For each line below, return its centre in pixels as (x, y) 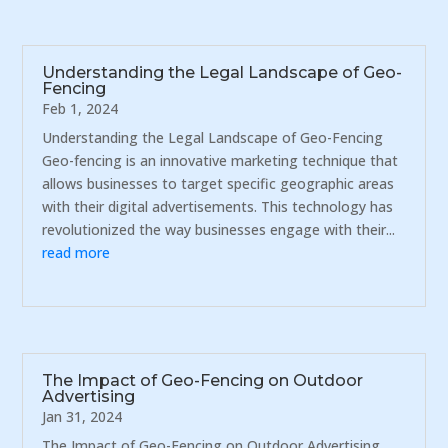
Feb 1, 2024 (80, 108)
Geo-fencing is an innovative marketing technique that (220, 160)
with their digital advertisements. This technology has (218, 206)
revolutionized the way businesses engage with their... (219, 229)
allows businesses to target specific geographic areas (218, 183)
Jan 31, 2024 (82, 417)
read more (76, 252)
